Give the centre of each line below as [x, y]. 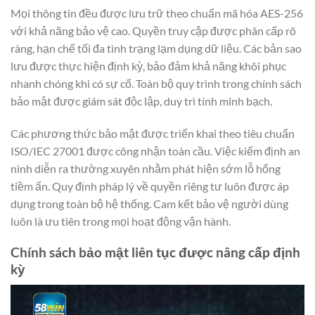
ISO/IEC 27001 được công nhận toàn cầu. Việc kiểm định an [155, 150]
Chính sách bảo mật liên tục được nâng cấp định [155, 252]
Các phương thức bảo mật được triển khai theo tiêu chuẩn [153, 133]
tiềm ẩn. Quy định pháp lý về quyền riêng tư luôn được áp [150, 186]
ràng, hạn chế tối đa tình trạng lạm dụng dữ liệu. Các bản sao [156, 48]
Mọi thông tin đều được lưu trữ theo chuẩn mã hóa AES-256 [157, 13]
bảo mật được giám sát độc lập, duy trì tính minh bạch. [141, 101]
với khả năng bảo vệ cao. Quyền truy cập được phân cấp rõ [153, 30]
